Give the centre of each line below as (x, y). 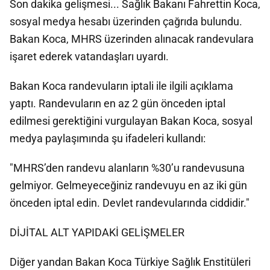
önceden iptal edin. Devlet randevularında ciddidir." (130, 203)
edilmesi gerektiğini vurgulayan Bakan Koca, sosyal (131, 121)
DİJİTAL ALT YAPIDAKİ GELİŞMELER (97, 232)
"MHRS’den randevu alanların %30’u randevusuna (127, 168)
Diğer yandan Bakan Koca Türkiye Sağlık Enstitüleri (130, 262)
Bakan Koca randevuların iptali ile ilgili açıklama (121, 86)
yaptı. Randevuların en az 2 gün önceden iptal (118, 103)
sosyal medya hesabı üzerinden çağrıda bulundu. (126, 21)
